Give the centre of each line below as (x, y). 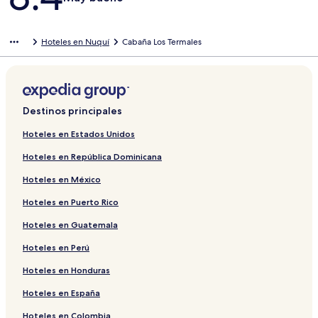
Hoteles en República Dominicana (92, 157)
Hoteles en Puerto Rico (71, 202)
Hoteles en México (62, 180)
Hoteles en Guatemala (70, 225)
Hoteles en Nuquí (75, 42)
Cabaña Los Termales (162, 42)
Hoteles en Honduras (66, 270)
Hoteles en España (61, 293)
